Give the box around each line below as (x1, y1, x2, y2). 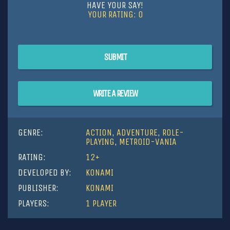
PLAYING (86, 136, 115, 147)
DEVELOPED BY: (18, 167, 71, 178)
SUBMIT (104, 51, 126, 63)
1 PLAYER (86, 198, 117, 209)
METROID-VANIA (119, 136, 177, 147)
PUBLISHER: (18, 182, 59, 194)
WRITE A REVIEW (92, 88, 138, 99)
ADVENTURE (117, 127, 158, 138)
